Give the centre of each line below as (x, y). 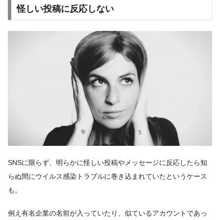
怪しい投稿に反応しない (65, 9)
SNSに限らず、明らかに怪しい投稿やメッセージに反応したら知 (108, 162)
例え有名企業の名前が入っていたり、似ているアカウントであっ (108, 213)
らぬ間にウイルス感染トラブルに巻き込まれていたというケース (108, 176)
